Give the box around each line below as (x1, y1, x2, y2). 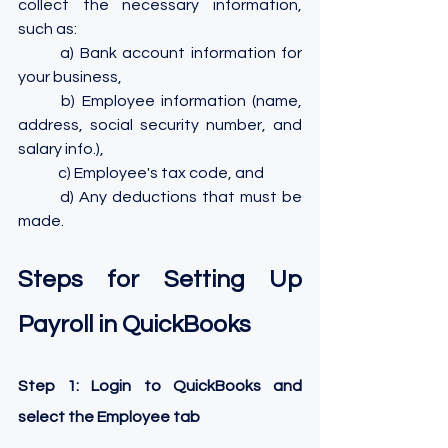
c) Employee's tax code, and (58, 164, 267, 181)
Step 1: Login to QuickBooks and (18, 377, 302, 394)
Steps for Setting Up (18, 266, 302, 292)
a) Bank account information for (18, 44, 61, 61)
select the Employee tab (18, 408, 200, 425)
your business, (18, 68, 125, 85)
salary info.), (18, 140, 107, 157)
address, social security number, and (18, 116, 302, 133)
